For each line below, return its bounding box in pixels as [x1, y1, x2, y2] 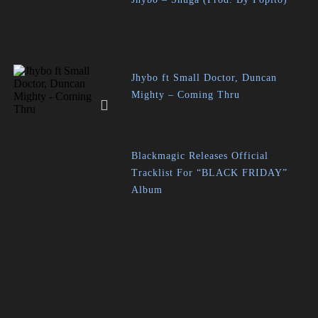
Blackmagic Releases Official [131, 150, 269, 161]
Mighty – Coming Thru [131, 89, 241, 100]
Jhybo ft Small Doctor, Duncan [131, 72, 278, 83]
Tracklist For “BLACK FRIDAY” [131, 168, 288, 178]
